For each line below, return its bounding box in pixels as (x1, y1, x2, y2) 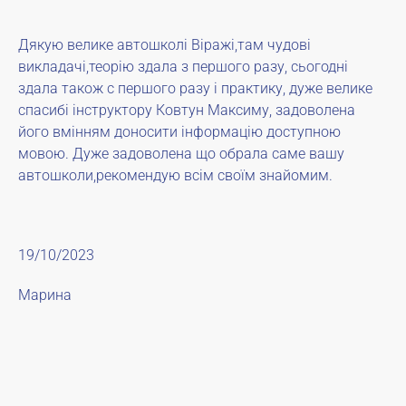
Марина (18, 286, 72, 304)
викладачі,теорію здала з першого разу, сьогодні (18, 58, 348, 75)
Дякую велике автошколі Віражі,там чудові (18, 36, 311, 53)
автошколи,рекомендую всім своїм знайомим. (18, 167, 333, 184)
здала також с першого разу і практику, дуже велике (18, 80, 372, 97)
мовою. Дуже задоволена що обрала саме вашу (18, 145, 344, 162)
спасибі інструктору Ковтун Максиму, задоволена (18, 101, 355, 119)
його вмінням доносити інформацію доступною (18, 123, 341, 140)
